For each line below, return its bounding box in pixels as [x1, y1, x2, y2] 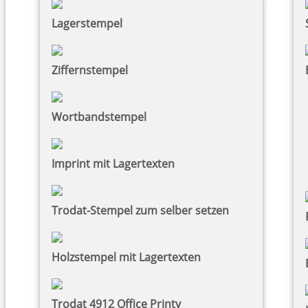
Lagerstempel [52, 15, 122, 31]
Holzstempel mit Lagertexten [52, 249, 201, 265]
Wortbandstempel [52, 109, 146, 124]
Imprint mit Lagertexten [52, 155, 175, 171]
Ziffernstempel [52, 62, 128, 78]
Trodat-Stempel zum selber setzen [52, 202, 229, 218]
